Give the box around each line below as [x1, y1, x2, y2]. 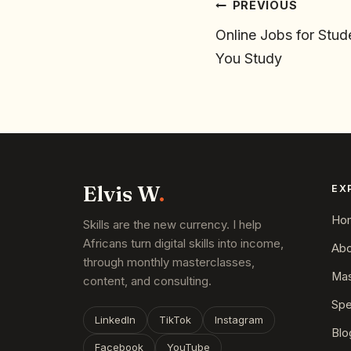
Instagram [215, 313, 263, 327]
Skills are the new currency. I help [83, 218, 262, 233]
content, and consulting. [83, 274, 212, 289]
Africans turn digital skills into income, [83, 237, 284, 251]
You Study [215, 50, 282, 67]
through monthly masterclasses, [83, 255, 255, 270]
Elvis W [83, 180, 159, 208]
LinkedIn [95, 313, 136, 327]
